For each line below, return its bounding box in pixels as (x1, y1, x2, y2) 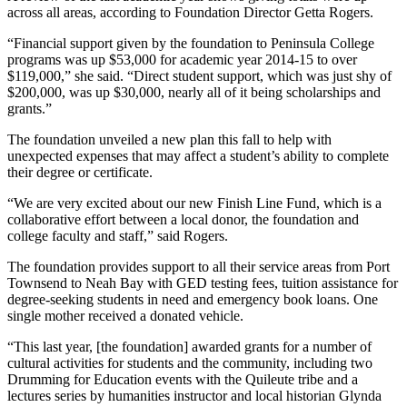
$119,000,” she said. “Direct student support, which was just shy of (7, 68, 392, 84)
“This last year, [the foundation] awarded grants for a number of (7, 339, 372, 355)
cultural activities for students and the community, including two (7, 355, 372, 372)
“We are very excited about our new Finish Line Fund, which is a (7, 195, 382, 212)
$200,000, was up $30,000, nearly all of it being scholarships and (7, 84, 381, 101)
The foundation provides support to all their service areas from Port (7, 259, 390, 275)
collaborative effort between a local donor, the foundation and (7, 212, 359, 228)
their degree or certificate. (7, 164, 153, 181)
